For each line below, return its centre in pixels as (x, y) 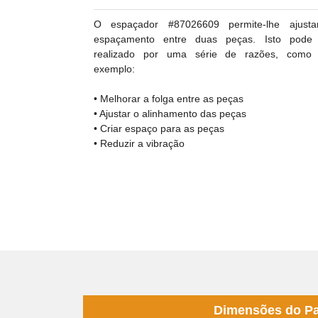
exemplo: (114, 68)
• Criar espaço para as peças (159, 128)
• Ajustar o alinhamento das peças (170, 113)
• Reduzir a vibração (139, 143)
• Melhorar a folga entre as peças (169, 98)
